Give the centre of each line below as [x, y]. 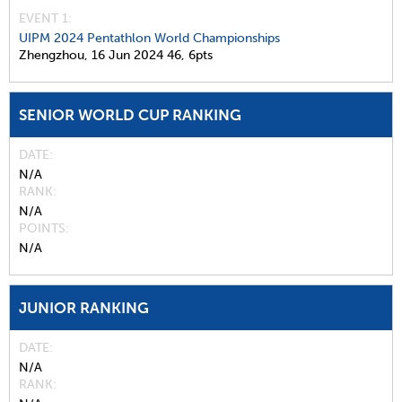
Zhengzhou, [53, 56]
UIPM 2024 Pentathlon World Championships [149, 39]
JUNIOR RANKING [84, 308]
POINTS [42, 229]
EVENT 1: [45, 19]
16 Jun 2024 [127, 56]
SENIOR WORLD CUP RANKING [130, 115]
